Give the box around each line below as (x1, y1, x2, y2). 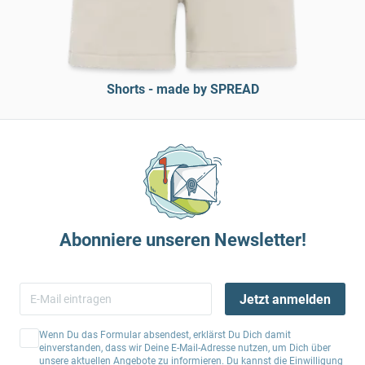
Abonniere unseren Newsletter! (59, 230, 306, 250)
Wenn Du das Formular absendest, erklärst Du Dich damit (39, 329, 291, 341)
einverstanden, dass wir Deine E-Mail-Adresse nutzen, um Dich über (39, 342, 331, 354)
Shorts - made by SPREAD (106, 81, 259, 97)
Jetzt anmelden (239, 291, 331, 307)
